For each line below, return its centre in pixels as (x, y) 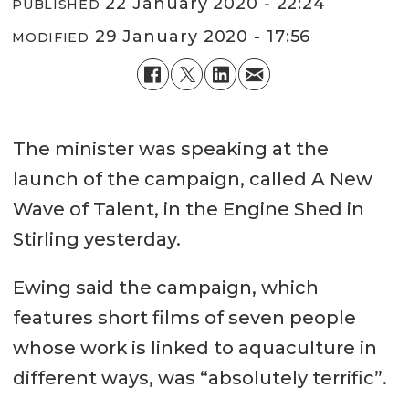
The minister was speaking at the (170, 149)
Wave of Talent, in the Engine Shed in (188, 210)
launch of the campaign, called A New (192, 179)
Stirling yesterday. (96, 240)
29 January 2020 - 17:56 (208, 36)
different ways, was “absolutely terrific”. (199, 378)
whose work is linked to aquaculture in (194, 348)
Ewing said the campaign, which (165, 288)
